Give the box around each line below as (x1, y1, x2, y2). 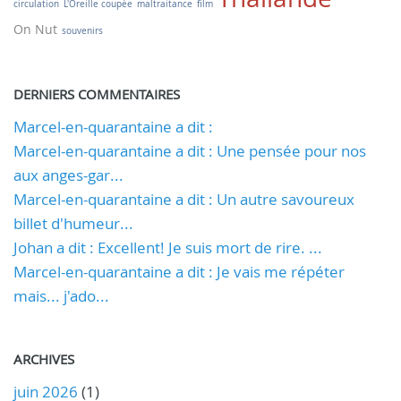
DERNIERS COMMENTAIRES (13, 85, 180, 103)
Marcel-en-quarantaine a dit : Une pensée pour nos (13, 141, 366, 161)
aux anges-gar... (13, 165, 124, 185)
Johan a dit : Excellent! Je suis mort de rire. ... (13, 237, 322, 258)
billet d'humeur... (13, 213, 133, 234)
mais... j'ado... (13, 286, 109, 306)
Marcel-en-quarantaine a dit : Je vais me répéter (13, 261, 345, 282)
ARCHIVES (13, 350, 74, 368)
